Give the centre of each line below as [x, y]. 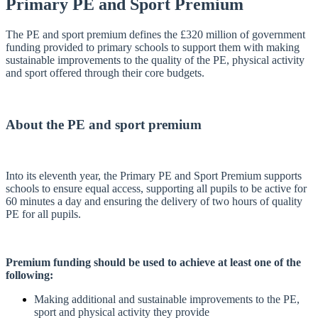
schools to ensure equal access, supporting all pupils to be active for [156, 189]
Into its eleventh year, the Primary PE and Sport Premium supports [154, 176]
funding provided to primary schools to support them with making [153, 47]
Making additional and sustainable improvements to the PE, [167, 300]
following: [29, 275]
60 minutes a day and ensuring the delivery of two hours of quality [154, 202]
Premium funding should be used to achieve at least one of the [153, 263]
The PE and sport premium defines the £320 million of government [155, 34]
